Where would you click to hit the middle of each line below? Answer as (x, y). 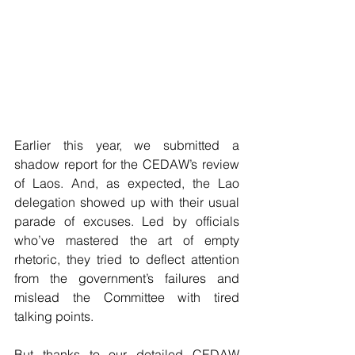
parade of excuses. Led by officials (127, 221)
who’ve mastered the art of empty (127, 240)
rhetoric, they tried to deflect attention (127, 260)
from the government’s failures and (127, 279)
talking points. (54, 317)
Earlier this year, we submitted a (127, 145)
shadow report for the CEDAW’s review (127, 164)
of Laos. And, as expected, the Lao (127, 183)
